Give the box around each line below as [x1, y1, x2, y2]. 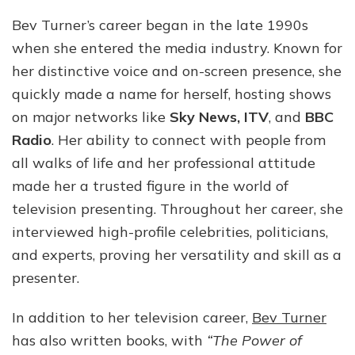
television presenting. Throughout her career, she [12, 200, 343, 219]
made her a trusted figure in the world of [12, 177, 288, 196]
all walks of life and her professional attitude [12, 154, 315, 173]
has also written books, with [12, 331, 207, 350]
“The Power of [207, 331, 302, 350]
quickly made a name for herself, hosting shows [12, 85, 331, 104]
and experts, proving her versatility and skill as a [12, 246, 342, 265]
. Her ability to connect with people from [52, 131, 326, 150]
